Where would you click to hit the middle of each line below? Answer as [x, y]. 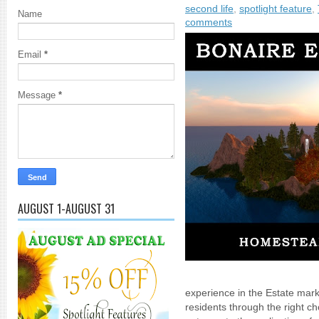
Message [38, 95]
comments [209, 22]
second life [209, 9]
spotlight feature [276, 9]
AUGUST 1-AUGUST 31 [66, 209]
